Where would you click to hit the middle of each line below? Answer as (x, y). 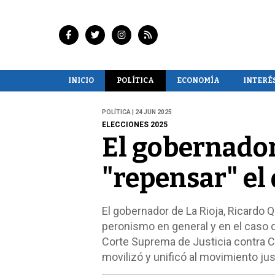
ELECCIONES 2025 (134, 125)
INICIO (81, 80)
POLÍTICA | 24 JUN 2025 (137, 112)
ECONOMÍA (199, 80)
